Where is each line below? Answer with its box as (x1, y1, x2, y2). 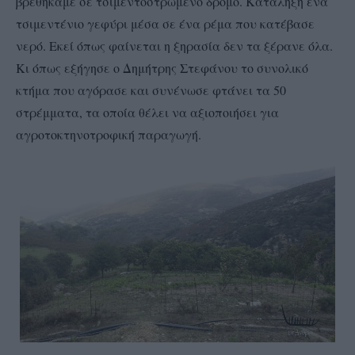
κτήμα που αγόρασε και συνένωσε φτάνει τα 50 (16, 81, 286, 98)
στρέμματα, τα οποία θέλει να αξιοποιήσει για (16, 103, 279, 120)
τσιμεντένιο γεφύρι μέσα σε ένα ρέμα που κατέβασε (16, 14, 315, 32)
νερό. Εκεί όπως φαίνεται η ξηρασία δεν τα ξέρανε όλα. (16, 36, 333, 54)
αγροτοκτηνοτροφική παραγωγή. (16, 125, 205, 143)
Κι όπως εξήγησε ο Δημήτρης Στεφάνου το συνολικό (16, 59, 308, 76)
